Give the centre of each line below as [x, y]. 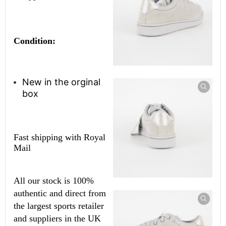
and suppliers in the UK [58, 219]
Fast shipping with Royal [60, 137]
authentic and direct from [60, 193]
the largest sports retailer [59, 206]
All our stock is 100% [54, 181]
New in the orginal [62, 82]
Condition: [36, 41]
